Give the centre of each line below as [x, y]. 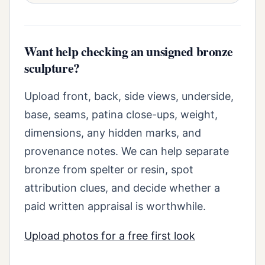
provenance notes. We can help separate [127, 151]
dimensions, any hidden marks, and [113, 132]
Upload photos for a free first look [110, 236]
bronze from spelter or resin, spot [109, 169]
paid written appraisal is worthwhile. [115, 206]
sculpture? [52, 67]
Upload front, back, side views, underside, [129, 96]
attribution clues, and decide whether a [122, 188]
